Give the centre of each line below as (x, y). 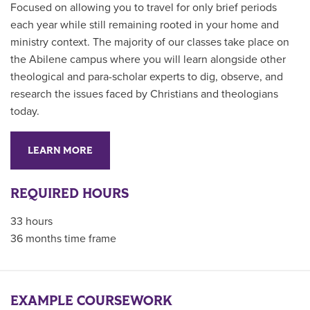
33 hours (31, 221)
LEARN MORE (60, 150)
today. (25, 111)
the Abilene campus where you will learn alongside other (148, 59)
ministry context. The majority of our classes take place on (150, 42)
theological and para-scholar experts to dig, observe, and (147, 76)
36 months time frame (63, 238)
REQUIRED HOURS (70, 193)
